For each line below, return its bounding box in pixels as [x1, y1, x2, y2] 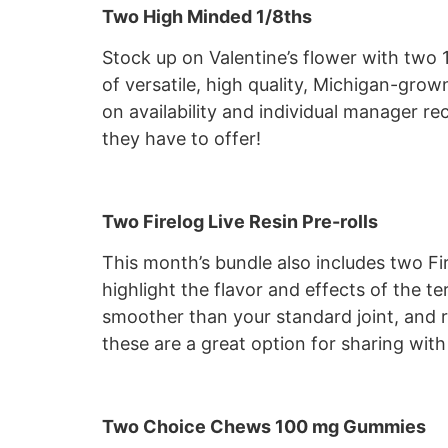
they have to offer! [102, 127, 261, 149]
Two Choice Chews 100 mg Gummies [102, 415, 426, 437]
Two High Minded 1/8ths [102, 5, 312, 27]
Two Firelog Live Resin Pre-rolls [102, 210, 378, 232]
